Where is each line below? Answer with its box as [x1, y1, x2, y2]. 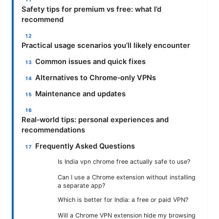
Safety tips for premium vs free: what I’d [22, 4, 161, 14]
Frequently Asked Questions [35, 141, 135, 151]
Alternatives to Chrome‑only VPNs [35, 73, 156, 82]
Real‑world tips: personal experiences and [22, 115, 169, 124]
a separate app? [58, 181, 105, 189]
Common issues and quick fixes [35, 57, 146, 66]
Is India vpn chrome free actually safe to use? [58, 157, 190, 165]
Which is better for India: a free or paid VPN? [58, 196, 188, 203]
